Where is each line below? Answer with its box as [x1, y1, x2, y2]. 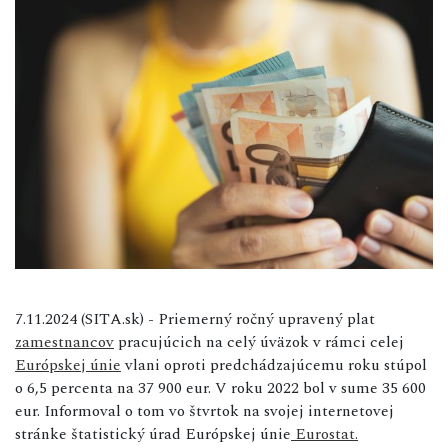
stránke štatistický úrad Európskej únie [15, 421, 291, 446]
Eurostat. [291, 421, 358, 446]
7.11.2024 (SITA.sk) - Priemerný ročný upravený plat [15, 306, 375, 331]
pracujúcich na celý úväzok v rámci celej [114, 329, 404, 354]
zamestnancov [15, 329, 114, 354]
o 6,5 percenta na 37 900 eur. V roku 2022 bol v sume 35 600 [15, 375, 426, 400]
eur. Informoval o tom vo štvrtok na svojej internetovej [15, 398, 394, 423]
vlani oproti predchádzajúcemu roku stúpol [121, 352, 427, 377]
